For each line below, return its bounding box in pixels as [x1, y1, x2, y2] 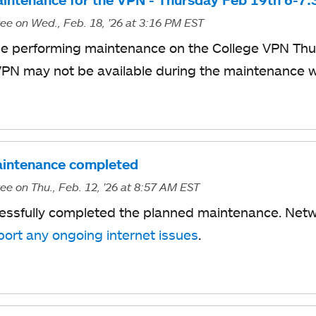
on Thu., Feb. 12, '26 [15, 180, 118, 195]
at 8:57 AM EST [120, 180, 200, 195]
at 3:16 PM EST [125, 16, 204, 30]
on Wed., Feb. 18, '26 [15, 16, 123, 30]
